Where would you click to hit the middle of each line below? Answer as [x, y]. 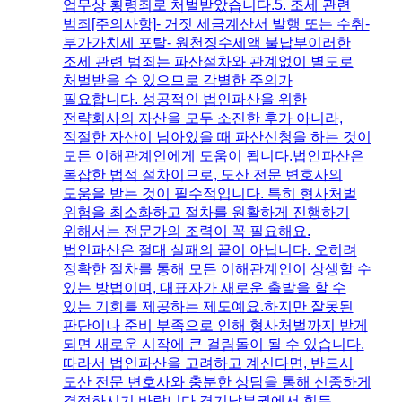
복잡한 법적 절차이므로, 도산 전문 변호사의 [202, 175]
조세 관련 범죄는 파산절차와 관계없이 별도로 [208, 62]
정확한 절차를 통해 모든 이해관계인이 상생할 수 [217, 269]
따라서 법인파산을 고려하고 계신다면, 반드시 [208, 363]
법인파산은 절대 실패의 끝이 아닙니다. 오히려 [210, 250]
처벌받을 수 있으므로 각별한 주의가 [177, 81]
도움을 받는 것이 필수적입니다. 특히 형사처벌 [210, 194]
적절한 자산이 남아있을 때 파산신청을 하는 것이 [217, 137]
